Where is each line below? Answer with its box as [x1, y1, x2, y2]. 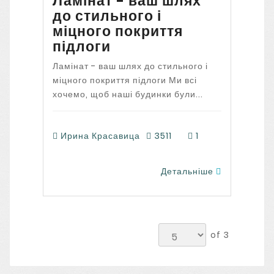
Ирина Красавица [57, 129, 140, 142]
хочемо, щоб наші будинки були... [52, 88, 203, 101]
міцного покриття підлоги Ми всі [52, 74, 197, 87]
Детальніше [161, 165, 217, 178]
